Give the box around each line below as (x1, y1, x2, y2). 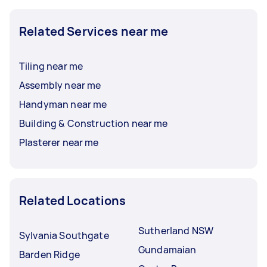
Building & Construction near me (19, 116, 168, 130)
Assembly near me (19, 78, 101, 92)
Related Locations (19, 192, 126, 209)
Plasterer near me (19, 135, 99, 149)
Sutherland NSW (138, 223, 214, 237)
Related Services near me (19, 23, 169, 39)
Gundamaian (138, 243, 197, 256)
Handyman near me (19, 97, 107, 111)
